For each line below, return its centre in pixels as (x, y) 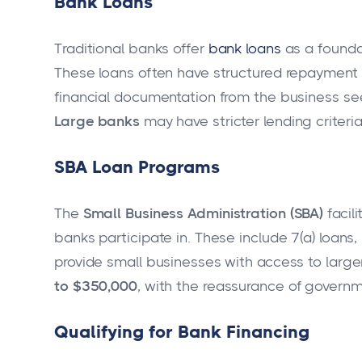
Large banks (97, 121)
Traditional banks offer (131, 48)
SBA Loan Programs (137, 167)
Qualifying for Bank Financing (182, 332)
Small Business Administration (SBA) (203, 214)
